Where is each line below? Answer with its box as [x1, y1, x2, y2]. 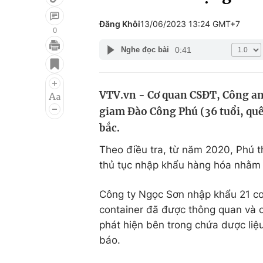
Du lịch [163, 73, 195, 85]
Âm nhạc [19, 96, 60, 107]
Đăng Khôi [99, 19, 140, 29]
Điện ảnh [19, 73, 60, 85]
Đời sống [163, 51, 205, 63]
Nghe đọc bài [120, 45, 169, 54]
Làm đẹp [163, 96, 205, 107]
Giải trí [19, 51, 50, 63]
